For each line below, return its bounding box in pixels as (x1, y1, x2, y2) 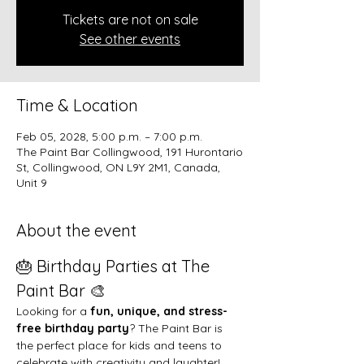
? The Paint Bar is (129, 320, 226, 336)
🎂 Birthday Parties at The (16, 255, 214, 276)
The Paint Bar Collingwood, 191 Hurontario (16, 144, 243, 159)
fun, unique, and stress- (90, 303, 227, 318)
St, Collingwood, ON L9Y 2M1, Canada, (16, 159, 220, 175)
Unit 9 (16, 175, 47, 190)
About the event (16, 219, 136, 240)
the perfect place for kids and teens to (16, 337, 225, 353)
